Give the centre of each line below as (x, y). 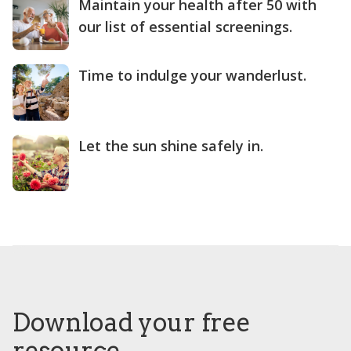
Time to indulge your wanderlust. (192, 76)
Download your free (132, 323)
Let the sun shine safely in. (171, 146)
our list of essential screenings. (185, 27)
